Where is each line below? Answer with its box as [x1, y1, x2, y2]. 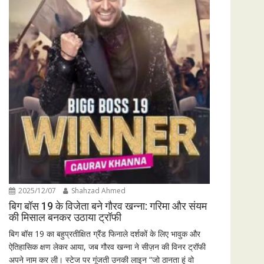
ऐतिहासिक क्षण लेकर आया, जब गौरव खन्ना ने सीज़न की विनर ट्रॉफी [9, 241, 206, 253]
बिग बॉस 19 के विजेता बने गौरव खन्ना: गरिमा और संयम [9, 200, 207, 213]
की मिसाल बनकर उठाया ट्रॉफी [9, 211, 121, 224]
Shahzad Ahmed [70, 186, 126, 196]
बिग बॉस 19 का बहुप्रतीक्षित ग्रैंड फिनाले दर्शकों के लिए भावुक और [9, 228, 200, 240]
